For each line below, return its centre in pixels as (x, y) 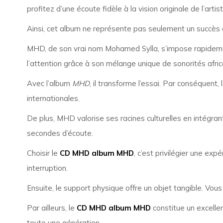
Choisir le (43, 153)
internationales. (53, 98)
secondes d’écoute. (60, 133)
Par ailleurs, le (52, 208)
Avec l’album (49, 83)
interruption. (47, 168)
